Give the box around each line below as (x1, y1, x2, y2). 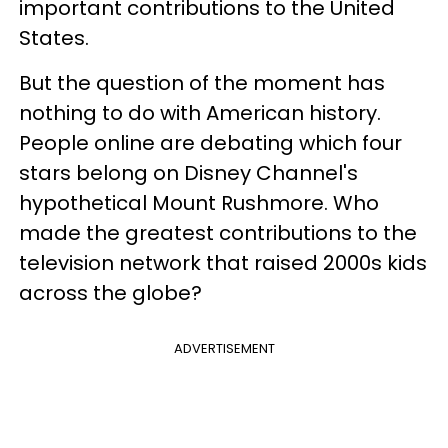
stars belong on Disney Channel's (19, 159, 358, 187)
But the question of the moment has (19, 69, 385, 97)
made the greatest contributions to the (19, 219, 417, 247)
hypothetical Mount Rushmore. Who (19, 189, 379, 217)
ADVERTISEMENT (173, 339, 275, 358)
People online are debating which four (19, 129, 402, 157)
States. (19, 24, 94, 52)
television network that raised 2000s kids (19, 249, 427, 277)
